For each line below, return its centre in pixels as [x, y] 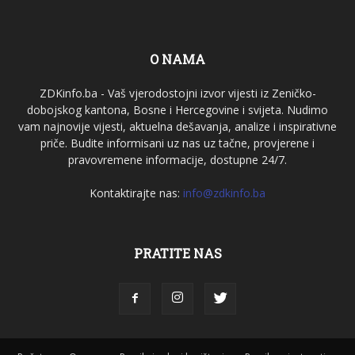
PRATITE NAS [177, 254]
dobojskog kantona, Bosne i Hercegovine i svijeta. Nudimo [177, 110]
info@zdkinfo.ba [224, 193]
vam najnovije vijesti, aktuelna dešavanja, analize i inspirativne [177, 127]
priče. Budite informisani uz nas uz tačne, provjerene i [177, 143]
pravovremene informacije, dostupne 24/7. [177, 160]
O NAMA [177, 59]
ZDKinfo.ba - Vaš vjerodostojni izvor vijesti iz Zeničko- [177, 94]
